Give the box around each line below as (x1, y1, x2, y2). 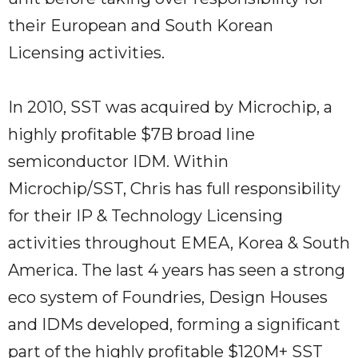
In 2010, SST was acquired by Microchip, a (8, 97, 332, 117)
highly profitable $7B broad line (8, 125, 255, 145)
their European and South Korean (8, 16, 273, 36)
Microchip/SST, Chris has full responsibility (8, 179, 340, 199)
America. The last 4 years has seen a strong (8, 261, 345, 280)
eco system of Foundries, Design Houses (8, 288, 328, 308)
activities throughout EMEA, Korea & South (8, 233, 350, 253)
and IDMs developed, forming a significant (8, 315, 340, 335)
